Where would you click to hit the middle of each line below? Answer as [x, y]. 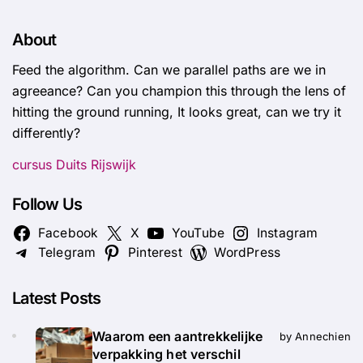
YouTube [198, 233]
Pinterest [155, 252]
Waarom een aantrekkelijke [178, 336]
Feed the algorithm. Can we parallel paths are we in [169, 69]
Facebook [68, 233]
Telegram [67, 252]
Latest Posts [57, 298]
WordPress [248, 252]
